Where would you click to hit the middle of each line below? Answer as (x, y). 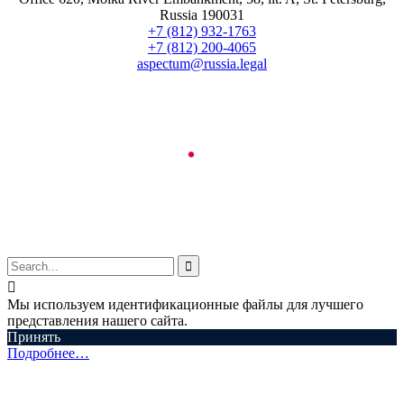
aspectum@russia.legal (202, 63)
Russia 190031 (202, 14)
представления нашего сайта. (97, 320)
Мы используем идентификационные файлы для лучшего (185, 304)
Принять (34, 336)
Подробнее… (48, 353)
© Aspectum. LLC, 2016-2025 (202, 192)
